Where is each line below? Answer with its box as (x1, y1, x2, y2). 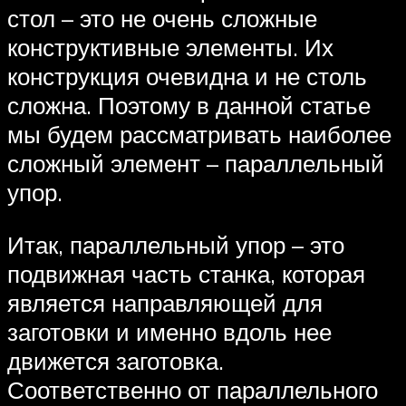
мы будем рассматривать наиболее (7, 120, 391, 150)
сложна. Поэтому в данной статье (7, 91, 371, 121)
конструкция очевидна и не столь (7, 62, 367, 92)
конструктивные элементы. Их (7, 33, 333, 63)
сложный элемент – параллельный (7, 149, 384, 179)
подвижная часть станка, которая (7, 259, 365, 289)
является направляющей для (7, 288, 323, 318)
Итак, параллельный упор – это (7, 230, 344, 260)
